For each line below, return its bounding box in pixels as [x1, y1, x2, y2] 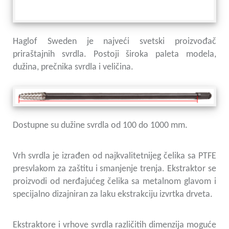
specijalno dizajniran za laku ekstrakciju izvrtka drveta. [13, 189, 213, 199]
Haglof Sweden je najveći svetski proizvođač [13, 37, 216, 47]
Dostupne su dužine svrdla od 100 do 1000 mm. [13, 120, 188, 130]
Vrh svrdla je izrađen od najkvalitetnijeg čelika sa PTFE [13, 151, 216, 161]
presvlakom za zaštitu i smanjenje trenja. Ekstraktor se [13, 164, 216, 174]
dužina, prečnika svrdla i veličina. [13, 62, 133, 73]
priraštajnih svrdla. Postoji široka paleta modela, [13, 50, 216, 60]
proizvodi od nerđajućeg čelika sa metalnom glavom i [13, 176, 216, 187]
